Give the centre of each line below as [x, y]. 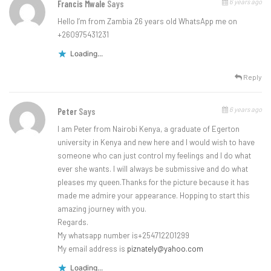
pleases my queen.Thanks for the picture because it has [153, 182]
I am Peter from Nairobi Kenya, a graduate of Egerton [149, 129]
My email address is [92, 248]
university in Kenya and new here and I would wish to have [156, 142]
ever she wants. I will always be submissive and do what [153, 168]
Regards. [73, 222]
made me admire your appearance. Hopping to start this [154, 195]
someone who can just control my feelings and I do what [154, 155]
